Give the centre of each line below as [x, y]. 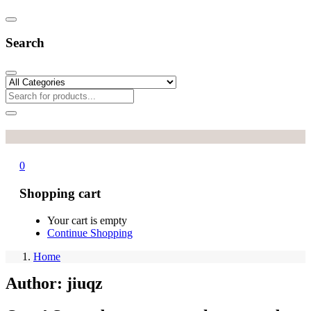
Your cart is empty [87, 220]
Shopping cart [60, 194]
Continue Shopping [90, 233]
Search [25, 42]
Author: [36, 283]
